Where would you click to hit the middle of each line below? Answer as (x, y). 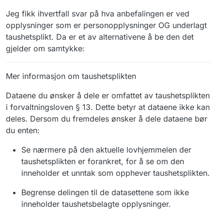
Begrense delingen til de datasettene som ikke (105, 192)
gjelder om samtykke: (45, 48)
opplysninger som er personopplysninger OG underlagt (106, 25)
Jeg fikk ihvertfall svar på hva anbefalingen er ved (98, 13)
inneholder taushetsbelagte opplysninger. (96, 204)
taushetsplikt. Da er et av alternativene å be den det (100, 37)
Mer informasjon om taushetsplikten (71, 76)
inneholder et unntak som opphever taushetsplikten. (116, 173)
